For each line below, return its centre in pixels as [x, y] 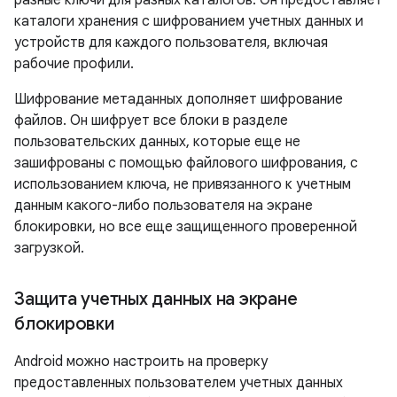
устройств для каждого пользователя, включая [171, 43]
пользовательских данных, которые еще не [157, 142]
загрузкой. [49, 248]
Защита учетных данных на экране [156, 299]
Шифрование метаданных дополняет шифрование [179, 99]
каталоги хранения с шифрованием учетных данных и [189, 21]
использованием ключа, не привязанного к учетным [183, 184]
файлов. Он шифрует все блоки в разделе [151, 121]
